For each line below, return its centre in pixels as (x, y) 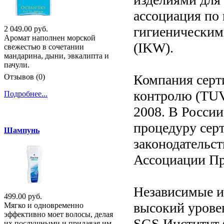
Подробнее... (26, 93)
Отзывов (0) (24, 76)
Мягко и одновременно (44, 205)
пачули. (17, 64)
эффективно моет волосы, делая (58, 214)
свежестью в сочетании (44, 46)
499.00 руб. (23, 196)
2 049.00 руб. (26, 28)
